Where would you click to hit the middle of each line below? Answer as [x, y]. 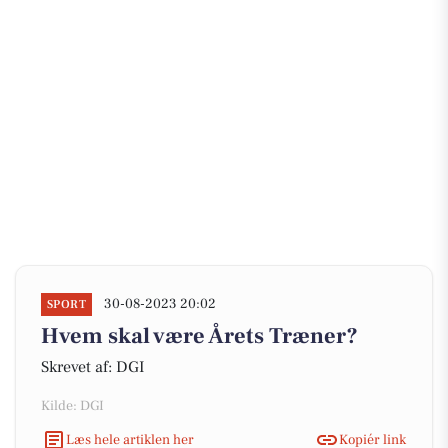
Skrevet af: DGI [93, 367]
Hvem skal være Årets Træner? [199, 336]
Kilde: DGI [72, 406]
